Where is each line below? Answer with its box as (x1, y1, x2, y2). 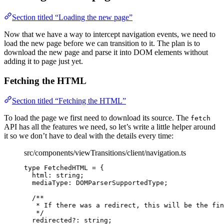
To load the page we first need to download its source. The (4, 113, 190, 122)
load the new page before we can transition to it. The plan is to (4, 38, 200, 47)
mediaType (32, 179, 68, 187)
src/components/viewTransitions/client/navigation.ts (24, 148, 186, 157)
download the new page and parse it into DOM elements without (4, 47, 208, 56)
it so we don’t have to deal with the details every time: (4, 131, 173, 140)
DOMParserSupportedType (76, 179, 164, 187)
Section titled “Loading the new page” (12, 12, 132, 21)
